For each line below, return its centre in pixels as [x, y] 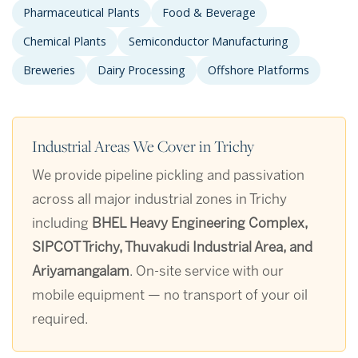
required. [60, 320]
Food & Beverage [209, 13]
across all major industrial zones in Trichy [159, 200]
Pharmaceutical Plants [82, 13]
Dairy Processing [141, 70]
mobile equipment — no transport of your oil [170, 296]
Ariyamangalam [81, 272]
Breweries [49, 70]
